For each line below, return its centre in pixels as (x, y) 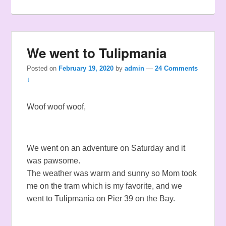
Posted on (43, 69)
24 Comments (177, 69)
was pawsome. (54, 161)
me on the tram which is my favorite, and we (105, 186)
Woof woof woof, (56, 107)
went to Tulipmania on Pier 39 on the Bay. (101, 199)
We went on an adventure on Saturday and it (106, 148)
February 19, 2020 (86, 69)
